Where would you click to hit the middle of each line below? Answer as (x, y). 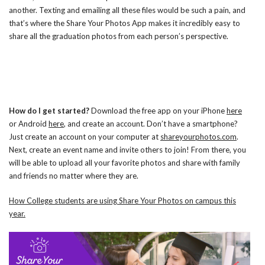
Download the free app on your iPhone (159, 110)
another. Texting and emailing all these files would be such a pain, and (127, 10)
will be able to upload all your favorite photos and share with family (125, 162)
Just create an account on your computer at (85, 136)
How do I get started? (50, 110)
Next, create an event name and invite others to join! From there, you (127, 149)
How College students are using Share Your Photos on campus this (122, 200)
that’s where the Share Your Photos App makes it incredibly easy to (125, 23)
